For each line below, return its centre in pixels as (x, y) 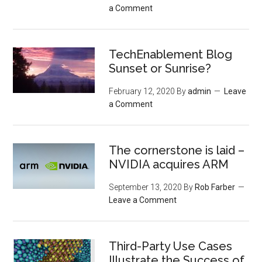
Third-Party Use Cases (171, 246)
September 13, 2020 (146, 187)
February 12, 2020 (142, 91)
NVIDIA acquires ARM (169, 164)
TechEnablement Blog (171, 54)
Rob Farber (215, 187)
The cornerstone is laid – (177, 150)
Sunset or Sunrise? (160, 68)
